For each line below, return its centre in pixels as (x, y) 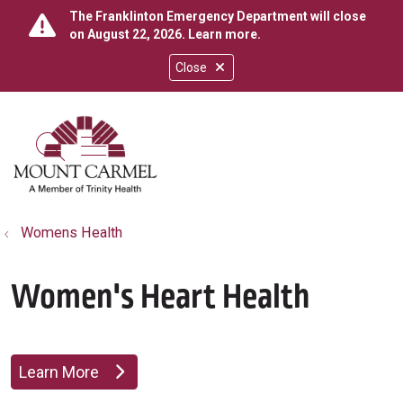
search (93, 159)
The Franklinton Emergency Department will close (218, 16)
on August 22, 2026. (129, 34)
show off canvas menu (225, 145)
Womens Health (72, 233)
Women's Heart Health (160, 297)
